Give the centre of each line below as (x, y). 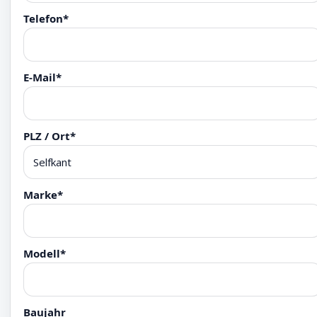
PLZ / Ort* (50, 136)
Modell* (45, 253)
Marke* (43, 195)
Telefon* (46, 18)
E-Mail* (42, 77)
